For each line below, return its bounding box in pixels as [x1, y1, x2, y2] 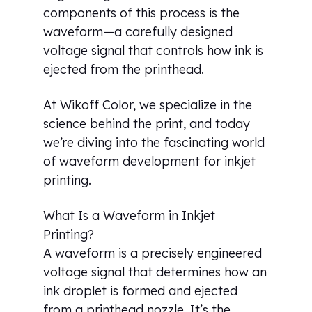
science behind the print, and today [43, 115, 251, 132]
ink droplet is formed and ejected [43, 282, 238, 299]
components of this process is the [43, 4, 240, 21]
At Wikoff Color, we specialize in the [43, 96, 253, 113]
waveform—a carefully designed [43, 23, 233, 40]
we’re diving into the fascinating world [43, 134, 265, 150]
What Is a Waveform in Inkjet [43, 207, 216, 224]
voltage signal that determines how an [43, 263, 267, 280]
